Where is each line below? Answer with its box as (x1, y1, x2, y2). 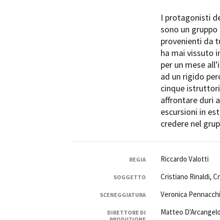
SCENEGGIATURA (99, 191, 146, 198)
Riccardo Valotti (160, 154, 209, 164)
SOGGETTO (113, 173, 146, 181)
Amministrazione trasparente (129, 65, 205, 74)
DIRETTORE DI (107, 208, 146, 216)
